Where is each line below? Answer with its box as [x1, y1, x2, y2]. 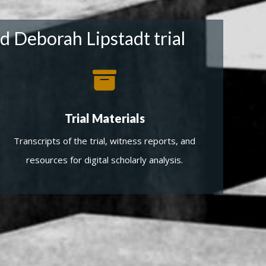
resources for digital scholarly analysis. [26, 154, 183, 166]
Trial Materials [64, 111, 145, 125]
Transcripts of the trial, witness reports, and [14, 135, 195, 147]
